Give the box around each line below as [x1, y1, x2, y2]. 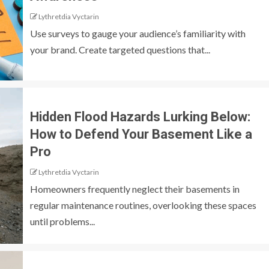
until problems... [30, 215, 95, 227]
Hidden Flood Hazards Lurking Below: [30, 109, 250, 124]
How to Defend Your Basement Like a [30, 126, 252, 142]
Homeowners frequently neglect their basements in [30, 183, 240, 195]
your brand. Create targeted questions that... [30, 44, 210, 56]
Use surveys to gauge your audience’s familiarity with [30, 28, 246, 40]
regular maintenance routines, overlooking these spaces [30, 199, 256, 211]
